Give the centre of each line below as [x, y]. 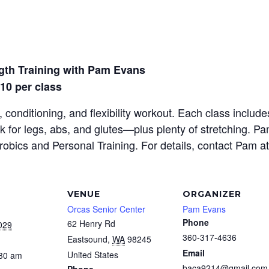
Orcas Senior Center [106, 209]
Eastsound [87, 239]
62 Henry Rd [91, 223]
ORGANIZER [212, 194]
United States [93, 255]
